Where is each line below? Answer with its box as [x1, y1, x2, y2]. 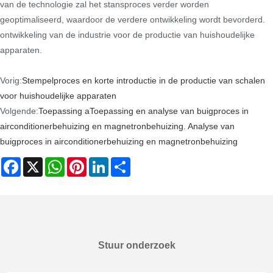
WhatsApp [65, 157, 104, 168]
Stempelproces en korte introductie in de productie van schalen [22, 75, 265, 85]
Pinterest [87, 157, 121, 168]
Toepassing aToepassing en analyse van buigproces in [38, 105, 249, 116]
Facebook [21, 157, 59, 168]
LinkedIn [108, 157, 141, 168]
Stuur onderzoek [97, 240, 175, 251]
